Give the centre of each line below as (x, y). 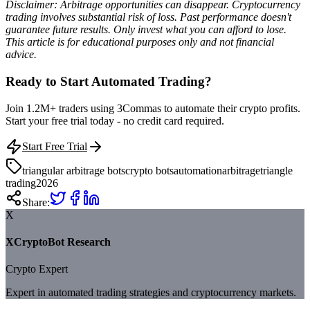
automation (198, 170)
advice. (21, 55)
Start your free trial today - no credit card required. (115, 120)
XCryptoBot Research (58, 242)
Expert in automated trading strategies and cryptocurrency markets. (151, 293)
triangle (276, 170)
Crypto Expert (37, 269)
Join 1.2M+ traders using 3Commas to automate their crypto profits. (153, 108)
